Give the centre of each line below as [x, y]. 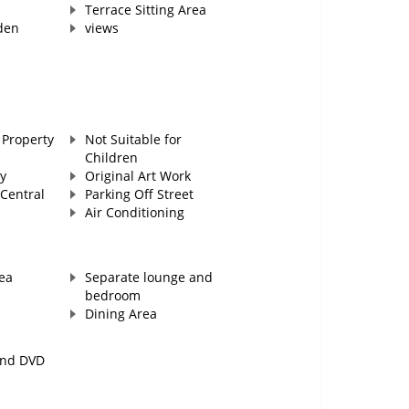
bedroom [112, 296]
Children [111, 158]
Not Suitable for [133, 140]
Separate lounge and [148, 278]
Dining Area [121, 314]
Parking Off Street [139, 194]
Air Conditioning [134, 213]
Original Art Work [137, 176]
